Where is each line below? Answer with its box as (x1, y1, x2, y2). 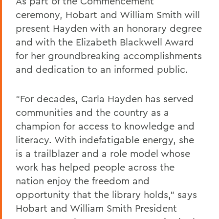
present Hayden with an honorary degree (16, 22, 202, 34)
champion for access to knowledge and (16, 119, 195, 132)
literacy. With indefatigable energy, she (16, 133, 194, 146)
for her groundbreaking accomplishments (16, 49, 202, 62)
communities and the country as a (16, 106, 169, 118)
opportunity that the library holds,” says (16, 188, 197, 200)
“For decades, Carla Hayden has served (16, 92, 194, 105)
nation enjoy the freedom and (16, 174, 150, 187)
